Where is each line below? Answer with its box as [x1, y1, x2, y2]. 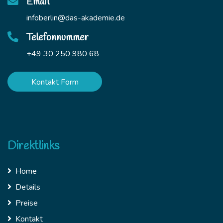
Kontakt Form [31, 76, 79, 88]
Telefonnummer [26, 30, 89, 44]
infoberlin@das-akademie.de [26, 12, 125, 23]
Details [15, 181, 40, 193]
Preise [15, 197, 38, 209]
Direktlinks [7, 138, 59, 154]
